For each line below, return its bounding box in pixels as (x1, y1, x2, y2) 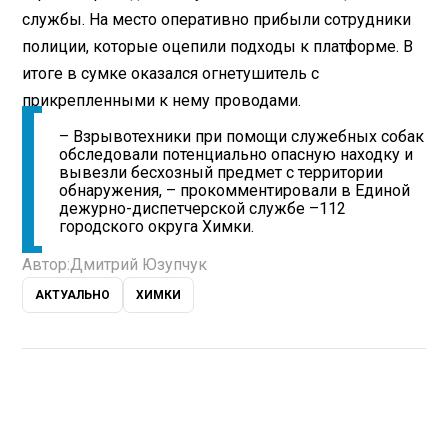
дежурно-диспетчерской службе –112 (59, 198, 347, 218)
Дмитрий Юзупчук (70, 254, 208, 274)
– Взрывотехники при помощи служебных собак (59, 126, 425, 146)
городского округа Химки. (59, 216, 255, 236)
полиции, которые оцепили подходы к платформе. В (22, 36, 414, 56)
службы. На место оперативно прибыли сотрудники (22, 9, 412, 29)
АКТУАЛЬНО (35, 287, 111, 302)
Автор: (22, 254, 71, 274)
